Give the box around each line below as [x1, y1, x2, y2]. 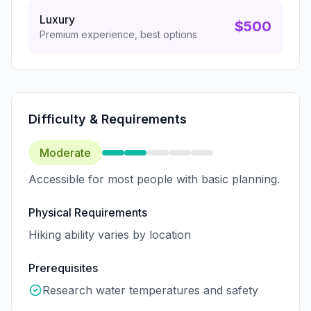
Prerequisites [28, 260, 98, 275]
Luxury [40, 12, 75, 26]
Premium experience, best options [40, 28, 197, 40]
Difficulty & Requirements [28, 111, 187, 126]
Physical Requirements [28, 205, 147, 219]
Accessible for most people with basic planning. [28, 171, 280, 186]
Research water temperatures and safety [42, 283, 258, 297]
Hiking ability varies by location [28, 227, 191, 242]
